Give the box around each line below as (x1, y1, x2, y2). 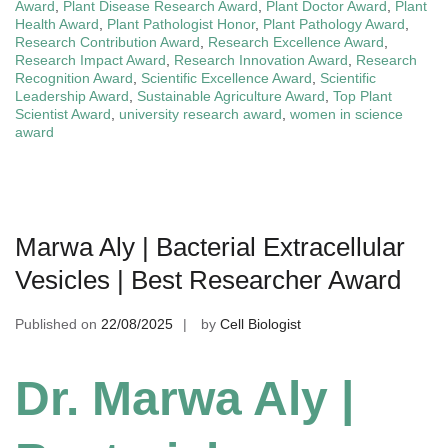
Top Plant (333, 88, 392, 105)
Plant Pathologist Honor (107, 16, 255, 33)
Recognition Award (15, 70, 133, 87)
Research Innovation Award (174, 52, 348, 69)
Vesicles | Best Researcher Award (15, 265, 401, 296)
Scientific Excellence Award (141, 70, 312, 87)
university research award (119, 106, 282, 123)
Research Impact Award (15, 52, 166, 69)
